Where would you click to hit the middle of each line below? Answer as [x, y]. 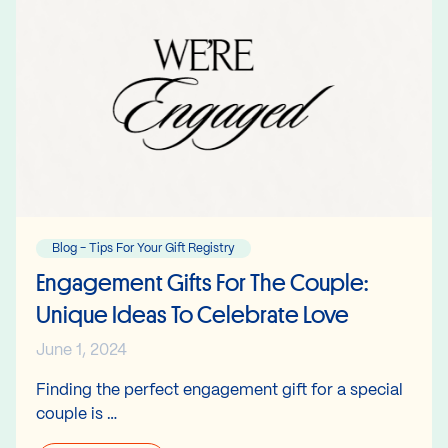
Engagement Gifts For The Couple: [202, 282]
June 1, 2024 [81, 350]
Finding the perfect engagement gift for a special [219, 390]
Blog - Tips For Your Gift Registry [143, 248]
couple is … [76, 414]
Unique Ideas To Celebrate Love [192, 314]
